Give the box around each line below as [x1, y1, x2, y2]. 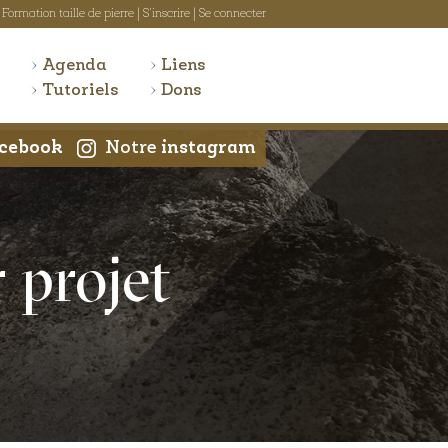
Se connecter [199, 8, 266, 20]
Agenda [41, 57, 107, 74]
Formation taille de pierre [2, 8, 134, 20]
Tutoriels [41, 82, 119, 99]
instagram [161, 139, 256, 158]
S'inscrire [143, 8, 190, 20]
